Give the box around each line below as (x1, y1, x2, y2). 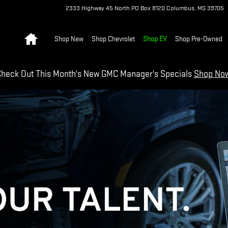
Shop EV (143, 35, 167, 43)
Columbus (166, 4, 194, 12)
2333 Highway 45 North (66, 4, 130, 12)
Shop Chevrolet (92, 35, 135, 43)
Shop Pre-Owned (175, 35, 222, 43)
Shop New (54, 35, 83, 43)
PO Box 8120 (131, 4, 165, 12)
